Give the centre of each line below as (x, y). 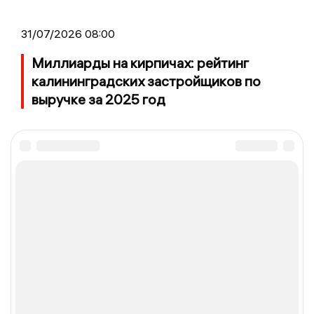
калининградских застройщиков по (146, 81)
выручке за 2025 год (98, 100)
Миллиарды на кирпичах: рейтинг (140, 63)
